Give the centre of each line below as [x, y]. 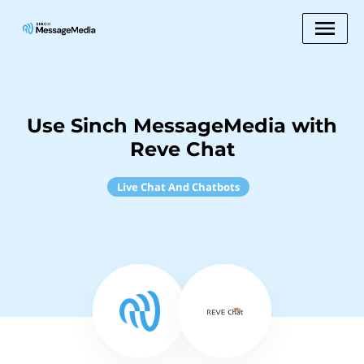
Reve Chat [182, 149]
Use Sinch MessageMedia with [182, 126]
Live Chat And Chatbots [178, 187]
